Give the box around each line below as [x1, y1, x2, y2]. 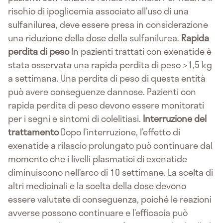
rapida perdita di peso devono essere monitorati [8, 98, 204, 112]
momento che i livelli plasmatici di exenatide [8, 152, 187, 166]
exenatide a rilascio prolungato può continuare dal [8, 138, 213, 153]
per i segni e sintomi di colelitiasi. [8, 111, 143, 126]
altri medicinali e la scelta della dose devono [8, 179, 186, 193]
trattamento [8, 125, 59, 139]
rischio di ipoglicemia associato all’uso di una [8, 4, 189, 18]
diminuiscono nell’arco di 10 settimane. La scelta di [8, 165, 213, 180]
